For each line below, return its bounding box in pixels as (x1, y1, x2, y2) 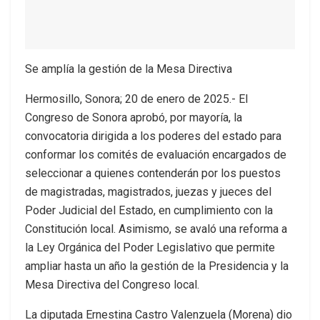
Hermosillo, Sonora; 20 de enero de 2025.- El (25, 92, 248, 106)
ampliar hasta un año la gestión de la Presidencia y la (25, 259, 289, 273)
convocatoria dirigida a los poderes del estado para (25, 129, 281, 143)
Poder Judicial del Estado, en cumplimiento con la (25, 204, 273, 217)
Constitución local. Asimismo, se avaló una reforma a (25, 222, 287, 236)
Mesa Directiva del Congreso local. (25, 278, 199, 291)
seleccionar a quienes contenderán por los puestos (25, 166, 281, 180)
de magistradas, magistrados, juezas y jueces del (25, 185, 271, 199)
